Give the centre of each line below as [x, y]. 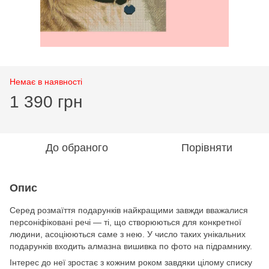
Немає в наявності [46, 81]
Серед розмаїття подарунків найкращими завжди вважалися [129, 210]
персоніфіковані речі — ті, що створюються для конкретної [125, 222]
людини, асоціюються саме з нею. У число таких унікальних [128, 234]
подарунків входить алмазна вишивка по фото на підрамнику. [131, 246]
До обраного [77, 147]
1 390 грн [46, 101]
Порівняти [207, 147]
